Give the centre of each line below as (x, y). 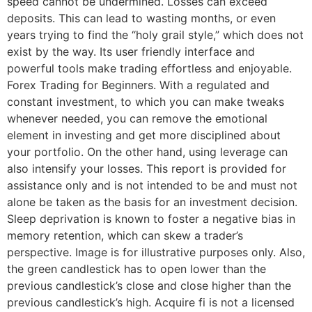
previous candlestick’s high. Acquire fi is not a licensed (151, 303)
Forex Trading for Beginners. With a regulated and (138, 85)
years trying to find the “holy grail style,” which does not (155, 35)
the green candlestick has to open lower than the (136, 269)
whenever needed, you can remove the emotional (137, 119)
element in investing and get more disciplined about (144, 135)
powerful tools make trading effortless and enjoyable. (149, 69)
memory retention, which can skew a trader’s (125, 236)
